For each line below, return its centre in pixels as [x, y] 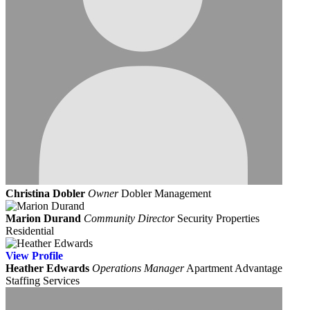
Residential [30, 230]
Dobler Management [166, 193]
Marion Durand [43, 218]
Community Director [129, 218]
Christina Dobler [45, 193]
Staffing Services [43, 280]
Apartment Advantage [234, 268]
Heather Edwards [47, 268]
